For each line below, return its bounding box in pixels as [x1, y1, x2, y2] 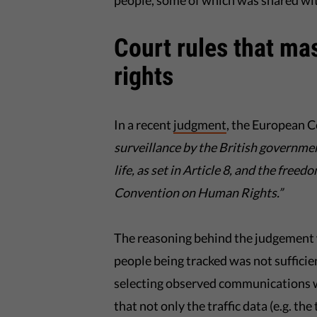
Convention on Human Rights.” [114, 185, 284, 200]
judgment [173, 117, 227, 132]
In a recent [114, 117, 174, 132]
